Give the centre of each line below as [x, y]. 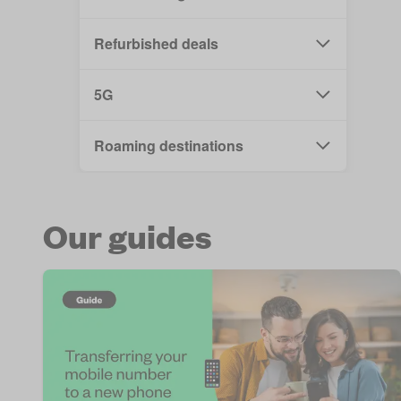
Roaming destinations [169, 145]
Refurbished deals [156, 43]
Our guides [127, 235]
